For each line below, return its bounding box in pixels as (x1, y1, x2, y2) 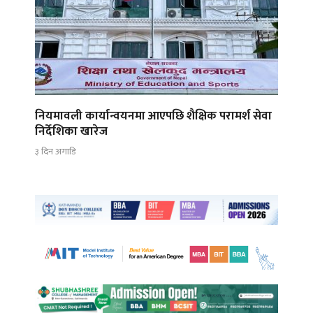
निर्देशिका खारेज (35, 122, 108, 142)
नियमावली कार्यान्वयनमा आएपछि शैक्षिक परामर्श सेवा (35, 106, 272, 126)
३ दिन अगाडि (35, 143, 75, 159)
